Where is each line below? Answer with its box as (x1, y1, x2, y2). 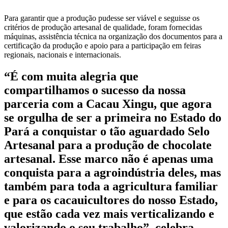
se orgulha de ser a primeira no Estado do (4, 111, 221, 125)
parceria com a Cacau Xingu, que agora (4, 97, 212, 111)
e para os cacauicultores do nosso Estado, (4, 193, 218, 207)
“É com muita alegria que (4, 70, 138, 83)
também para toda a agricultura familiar (4, 180, 218, 193)
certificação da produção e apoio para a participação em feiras (4, 41, 201, 50)
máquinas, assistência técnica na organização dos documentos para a (4, 32, 222, 41)
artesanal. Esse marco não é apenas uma (4, 152, 213, 166)
